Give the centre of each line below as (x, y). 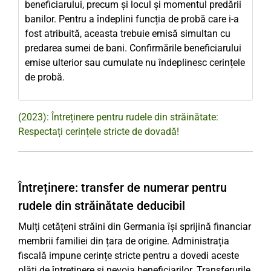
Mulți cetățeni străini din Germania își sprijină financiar (135, 227)
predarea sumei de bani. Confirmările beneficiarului (133, 48)
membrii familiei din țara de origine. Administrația (124, 241)
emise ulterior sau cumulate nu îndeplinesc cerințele (135, 63)
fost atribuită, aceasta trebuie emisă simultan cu (128, 34)
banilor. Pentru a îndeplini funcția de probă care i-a (132, 19)
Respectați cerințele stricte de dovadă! (99, 132)
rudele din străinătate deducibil (102, 206)
